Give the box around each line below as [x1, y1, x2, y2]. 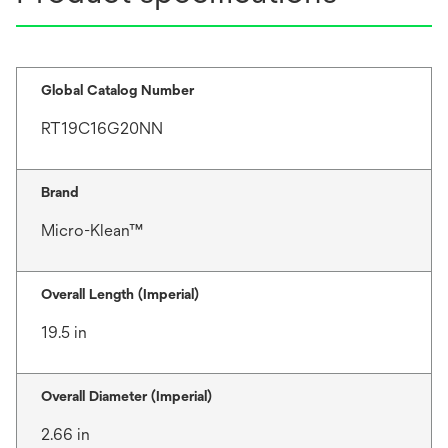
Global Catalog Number [41, 82, 194, 98]
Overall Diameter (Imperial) [41, 388, 212, 404]
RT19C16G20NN [41, 119, 163, 138]
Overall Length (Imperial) [41, 286, 199, 302]
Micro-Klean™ [41, 221, 143, 240]
